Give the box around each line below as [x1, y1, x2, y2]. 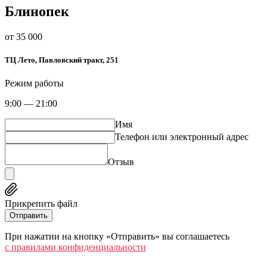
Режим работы [5, 78, 64, 89]
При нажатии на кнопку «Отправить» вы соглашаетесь [5, 231, 229, 242]
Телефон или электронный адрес [115, 132, 249, 142]
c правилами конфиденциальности [5, 242, 146, 253]
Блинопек [5, 4, 69, 20]
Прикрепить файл [5, 198, 77, 209]
